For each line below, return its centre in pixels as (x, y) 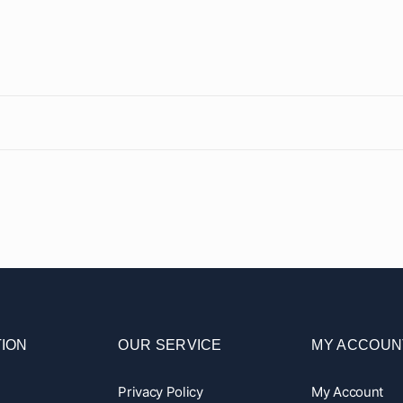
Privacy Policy (161, 392)
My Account (347, 392)
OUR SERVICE (170, 345)
